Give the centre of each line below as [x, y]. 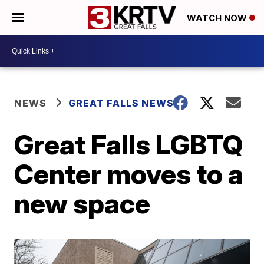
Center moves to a [129, 174]
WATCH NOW [218, 18]
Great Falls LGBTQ [129, 144]
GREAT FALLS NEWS [121, 103]
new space [82, 203]
